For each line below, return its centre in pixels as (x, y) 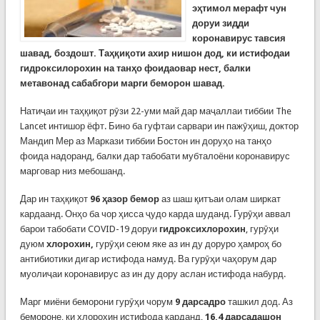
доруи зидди (220, 23)
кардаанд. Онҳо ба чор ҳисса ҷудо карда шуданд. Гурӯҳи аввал (155, 214)
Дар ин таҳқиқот (55, 199)
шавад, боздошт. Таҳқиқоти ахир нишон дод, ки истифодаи (155, 53)
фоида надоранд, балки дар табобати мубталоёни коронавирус (155, 156)
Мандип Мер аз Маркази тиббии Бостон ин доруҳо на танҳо (145, 141)
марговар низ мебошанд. (73, 171)
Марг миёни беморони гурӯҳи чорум (97, 302)
